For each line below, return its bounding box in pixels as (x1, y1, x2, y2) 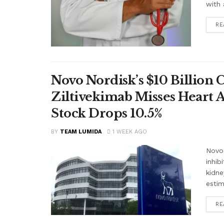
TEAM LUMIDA (60, 128, 101, 135)
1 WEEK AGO (110, 128, 147, 135)
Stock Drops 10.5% (51, 106, 162, 121)
